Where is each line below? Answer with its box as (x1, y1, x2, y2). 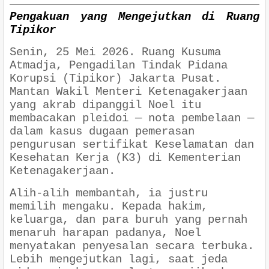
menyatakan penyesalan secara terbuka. (10, 240, 254, 253)
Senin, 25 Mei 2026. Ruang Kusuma (10, 46, 221, 59)
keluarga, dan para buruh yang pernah (10, 213, 247, 227)
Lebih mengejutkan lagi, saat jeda (10, 253, 228, 267)
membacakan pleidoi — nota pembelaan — (10, 112, 254, 125)
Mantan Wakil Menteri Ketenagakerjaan (10, 85, 247, 99)
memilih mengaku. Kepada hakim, (10, 200, 208, 214)
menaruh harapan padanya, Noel (10, 226, 201, 240)
